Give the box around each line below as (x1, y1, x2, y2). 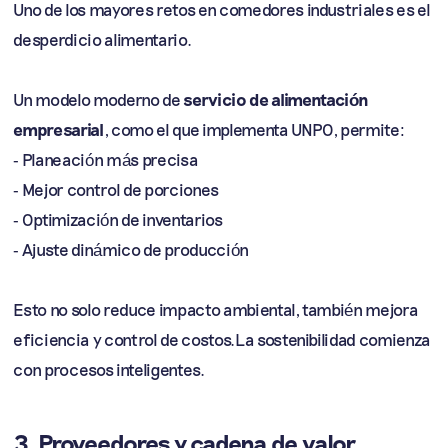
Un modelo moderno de (13, 89, 184, 109)
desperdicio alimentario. (13, 29, 192, 49)
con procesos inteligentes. (13, 359, 205, 379)
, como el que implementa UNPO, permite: (103, 119, 405, 139)
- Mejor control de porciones (13, 179, 219, 199)
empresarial (13, 119, 104, 139)
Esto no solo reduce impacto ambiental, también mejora (13, 299, 419, 319)
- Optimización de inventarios (13, 209, 223, 229)
